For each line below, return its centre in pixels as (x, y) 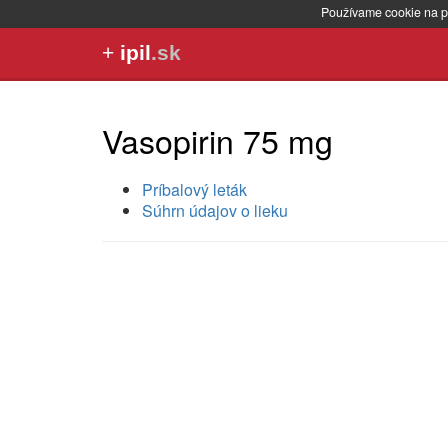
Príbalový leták (194, 190)
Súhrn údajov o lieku (215, 211)
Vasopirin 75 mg (217, 139)
